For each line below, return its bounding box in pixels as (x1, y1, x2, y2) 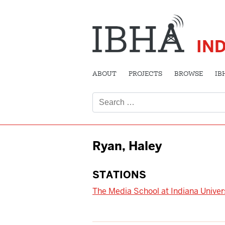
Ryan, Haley (92, 138, 162, 154)
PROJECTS (129, 71, 162, 77)
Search (92, 79, 119, 90)
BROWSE (174, 71, 203, 77)
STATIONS (92, 168, 146, 181)
